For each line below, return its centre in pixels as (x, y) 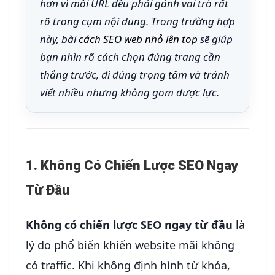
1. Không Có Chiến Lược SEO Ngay (132, 165)
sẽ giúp (215, 39)
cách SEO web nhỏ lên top (138, 39)
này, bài (59, 39)
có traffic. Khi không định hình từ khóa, (128, 265)
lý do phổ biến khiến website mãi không (130, 245)
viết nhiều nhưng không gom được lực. (130, 92)
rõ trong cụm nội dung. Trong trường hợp (137, 21)
